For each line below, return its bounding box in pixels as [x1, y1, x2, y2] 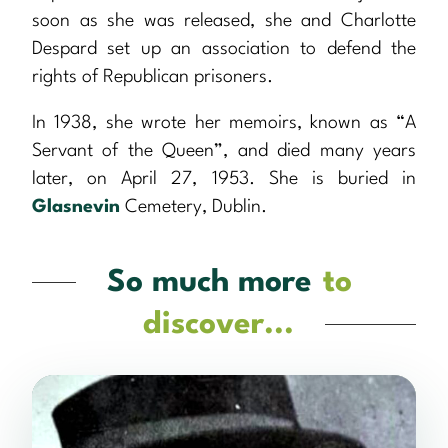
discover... [143, 310, 294, 341]
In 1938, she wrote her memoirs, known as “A [32, 114, 416, 133]
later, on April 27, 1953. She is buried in [32, 170, 416, 189]
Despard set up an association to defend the [32, 40, 416, 59]
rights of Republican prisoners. [32, 68, 273, 87]
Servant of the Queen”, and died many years [32, 142, 416, 161]
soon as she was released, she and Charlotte [32, 12, 416, 31]
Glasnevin [32, 198, 120, 217]
